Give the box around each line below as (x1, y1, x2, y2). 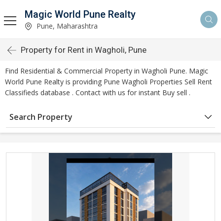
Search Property (9, 111, 73, 122)
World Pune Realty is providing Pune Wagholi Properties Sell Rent (5, 77, 212, 86)
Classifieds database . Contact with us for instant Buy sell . (5, 88, 190, 97)
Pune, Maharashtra (35, 21, 98, 31)
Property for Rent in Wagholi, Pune (21, 45, 147, 55)
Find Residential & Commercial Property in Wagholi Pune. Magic (5, 66, 208, 75)
